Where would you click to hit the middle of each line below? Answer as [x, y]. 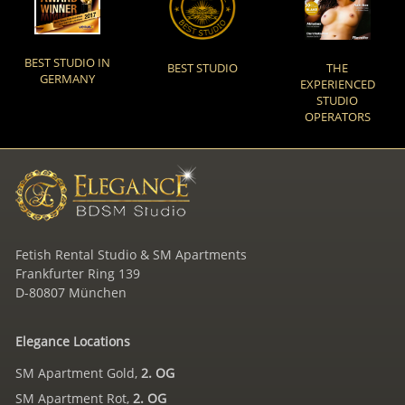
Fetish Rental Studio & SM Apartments [131, 254]
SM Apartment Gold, [78, 373]
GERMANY [68, 78]
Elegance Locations [73, 341]
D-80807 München [71, 292]
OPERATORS [337, 117]
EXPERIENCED [337, 85]
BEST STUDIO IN [68, 62]
